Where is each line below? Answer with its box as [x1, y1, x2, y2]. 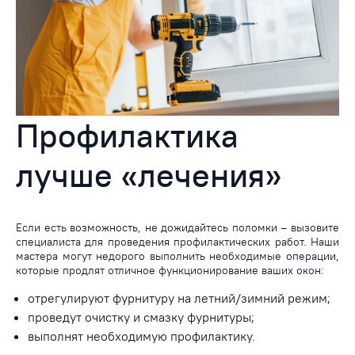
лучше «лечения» [16, 153, 281, 196]
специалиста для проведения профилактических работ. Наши [16, 234, 339, 249]
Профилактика [16, 113, 239, 156]
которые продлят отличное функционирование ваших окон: [16, 262, 324, 277]
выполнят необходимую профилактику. [28, 327, 256, 344]
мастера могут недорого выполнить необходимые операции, [16, 248, 339, 263]
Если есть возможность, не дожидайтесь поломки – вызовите [16, 219, 339, 235]
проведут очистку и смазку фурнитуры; [28, 308, 255, 325]
